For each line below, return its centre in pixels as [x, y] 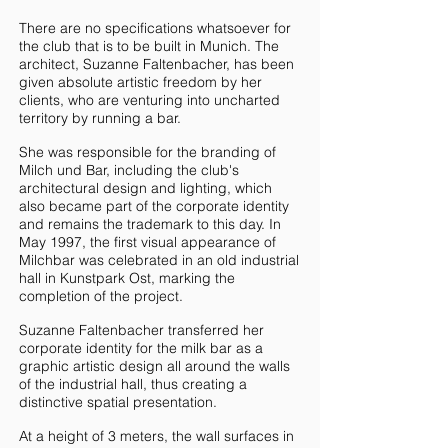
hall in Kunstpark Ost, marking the [127, 278]
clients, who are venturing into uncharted [149, 100]
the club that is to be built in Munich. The [149, 46]
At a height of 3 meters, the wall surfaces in [156, 436]
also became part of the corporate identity [154, 206]
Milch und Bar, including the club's [129, 170]
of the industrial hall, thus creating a [133, 384]
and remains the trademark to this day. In [150, 224]
